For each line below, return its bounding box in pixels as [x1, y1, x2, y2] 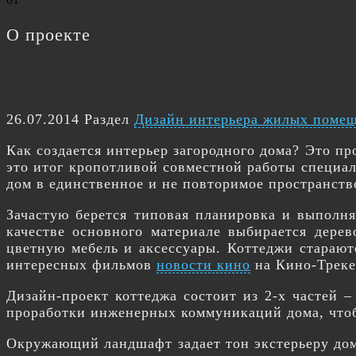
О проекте [6, 25, 91, 44]
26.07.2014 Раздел [6, 111, 134, 127]
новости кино [157, 257, 250, 273]
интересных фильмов [6, 257, 157, 273]
